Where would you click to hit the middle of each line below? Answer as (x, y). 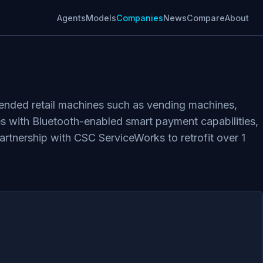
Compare (206, 18)
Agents (71, 18)
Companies (140, 18)
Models (101, 18)
